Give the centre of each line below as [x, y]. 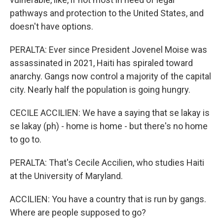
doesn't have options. [52, 26]
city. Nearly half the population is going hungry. [100, 90]
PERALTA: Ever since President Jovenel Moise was [109, 50]
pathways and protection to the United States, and [107, 13]
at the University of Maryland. [66, 176]
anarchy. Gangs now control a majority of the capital [110, 76]
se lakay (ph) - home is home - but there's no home [109, 126]
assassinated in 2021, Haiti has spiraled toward [101, 63]
